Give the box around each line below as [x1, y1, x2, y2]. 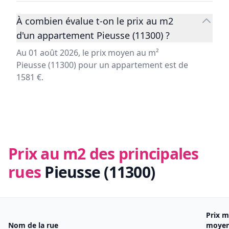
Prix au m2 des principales [8, 143, 199, 165]
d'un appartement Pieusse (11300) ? [16, 29, 170, 42]
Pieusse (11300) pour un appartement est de [16, 59, 188, 71]
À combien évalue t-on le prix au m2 [16, 15, 173, 28]
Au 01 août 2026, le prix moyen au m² [16, 47, 159, 59]
